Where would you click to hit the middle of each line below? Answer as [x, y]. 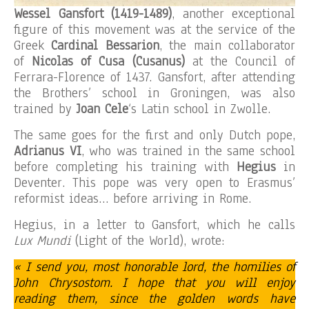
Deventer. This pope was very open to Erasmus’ [154, 183]
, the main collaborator [227, 46]
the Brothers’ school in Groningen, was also [154, 93]
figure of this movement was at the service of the [154, 30]
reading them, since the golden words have [154, 299]
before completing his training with [125, 167]
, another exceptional [233, 14]
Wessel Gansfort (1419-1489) [93, 14]
